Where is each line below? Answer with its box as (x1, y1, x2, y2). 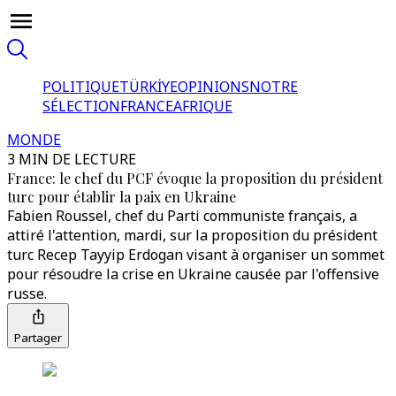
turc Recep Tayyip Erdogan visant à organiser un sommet (7, 245, 385, 264)
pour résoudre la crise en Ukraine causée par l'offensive (7, 264, 379, 284)
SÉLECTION (42, 96, 120, 116)
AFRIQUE (173, 96, 232, 116)
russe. (7, 284, 47, 303)
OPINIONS (178, 77, 249, 96)
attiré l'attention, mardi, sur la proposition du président (7, 225, 377, 245)
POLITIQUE (42, 77, 119, 96)
